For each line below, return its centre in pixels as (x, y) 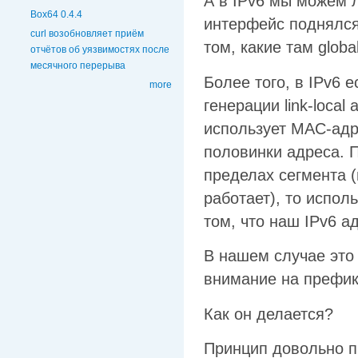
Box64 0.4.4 (56, 14)
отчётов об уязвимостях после (100, 50)
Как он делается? (268, 314)
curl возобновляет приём (87, 34)
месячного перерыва (78, 66)
